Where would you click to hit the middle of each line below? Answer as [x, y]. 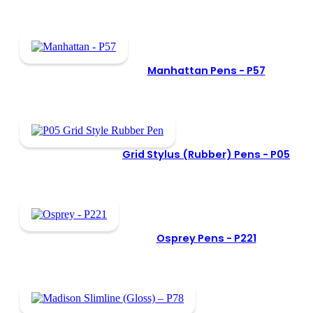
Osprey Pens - [195, 238]
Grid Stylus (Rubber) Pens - [196, 154]
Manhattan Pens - [197, 70]
